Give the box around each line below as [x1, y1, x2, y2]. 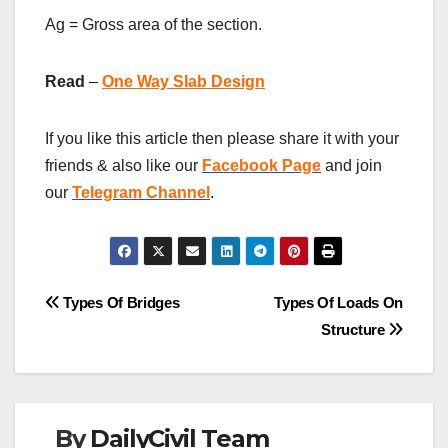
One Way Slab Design [102, 73, 265, 91]
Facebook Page [202, 157, 321, 175]
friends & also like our [45, 157, 202, 175]
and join [321, 157, 382, 175]
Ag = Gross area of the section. [45, 16, 262, 34]
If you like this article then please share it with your [45, 130, 399, 148]
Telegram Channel [72, 184, 210, 202]
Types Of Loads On [274, 293, 403, 311]
